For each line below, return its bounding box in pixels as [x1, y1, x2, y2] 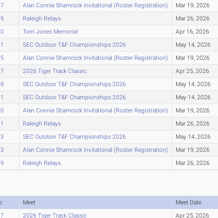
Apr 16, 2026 [175, 28, 209, 35]
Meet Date [175, 199, 201, 206]
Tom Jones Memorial [22, 28, 78, 35]
